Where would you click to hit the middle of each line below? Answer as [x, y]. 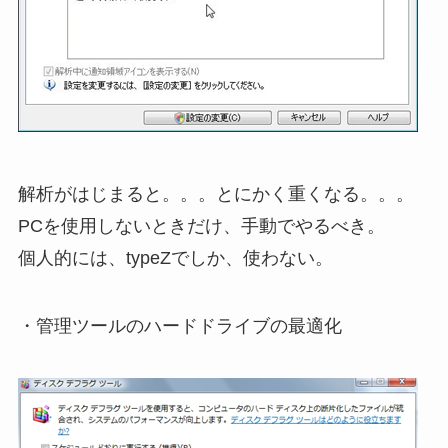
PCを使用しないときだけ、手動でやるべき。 [201, 226]
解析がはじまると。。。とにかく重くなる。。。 [215, 194]
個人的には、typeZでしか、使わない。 [175, 258]
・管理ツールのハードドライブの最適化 [179, 326]
